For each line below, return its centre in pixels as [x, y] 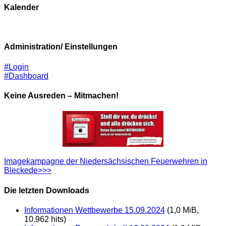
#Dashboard [26, 76]
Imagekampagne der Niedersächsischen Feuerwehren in [106, 161]
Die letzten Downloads [47, 190]
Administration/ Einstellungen [61, 47]
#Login [16, 67]
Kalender [21, 7]
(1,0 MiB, [182, 210]
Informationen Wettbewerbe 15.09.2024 [95, 210]
